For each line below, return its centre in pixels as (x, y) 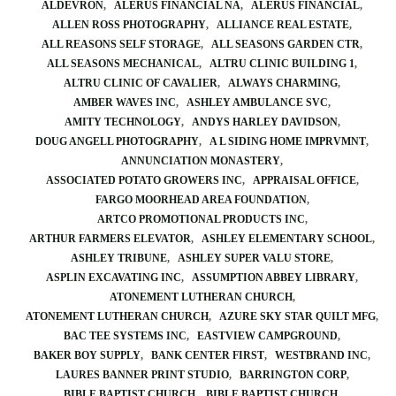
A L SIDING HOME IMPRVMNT (288, 141)
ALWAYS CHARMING (283, 83)
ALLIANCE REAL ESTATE (283, 25)
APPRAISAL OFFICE (304, 180)
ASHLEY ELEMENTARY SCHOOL (287, 239)
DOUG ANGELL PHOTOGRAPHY (117, 141)
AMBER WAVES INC (125, 103)
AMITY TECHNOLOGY (122, 122)
